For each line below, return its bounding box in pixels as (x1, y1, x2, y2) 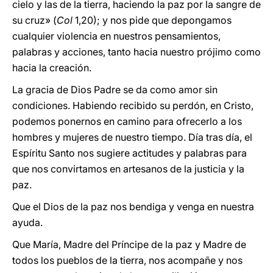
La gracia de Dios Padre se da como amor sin (12, 83, 218, 96)
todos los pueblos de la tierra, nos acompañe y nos (12, 254, 243, 266)
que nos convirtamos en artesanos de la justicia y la (12, 163, 244, 175)
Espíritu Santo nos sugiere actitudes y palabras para (12, 147, 247, 159)
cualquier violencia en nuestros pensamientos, (12, 30, 221, 42)
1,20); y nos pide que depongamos (73, 14, 232, 26)
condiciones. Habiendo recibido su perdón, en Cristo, (12, 99, 253, 112)
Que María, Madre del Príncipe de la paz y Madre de (12, 238, 246, 250)
